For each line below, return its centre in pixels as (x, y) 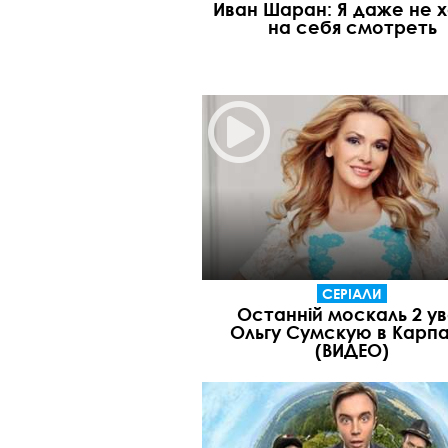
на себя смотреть (352, 26)
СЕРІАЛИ (352, 294)
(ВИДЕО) (352, 350)
